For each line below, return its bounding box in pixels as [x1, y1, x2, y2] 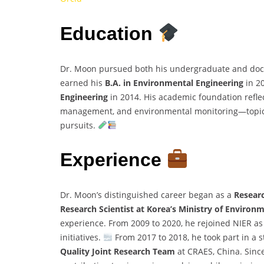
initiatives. [60, 231, 103, 243]
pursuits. [60, 119, 98, 131]
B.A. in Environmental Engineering [105, 77, 243, 88]
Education [60, 22, 158, 44]
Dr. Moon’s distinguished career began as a [60, 189, 234, 200]
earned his [60, 77, 105, 88]
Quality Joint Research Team [60, 245, 175, 257]
